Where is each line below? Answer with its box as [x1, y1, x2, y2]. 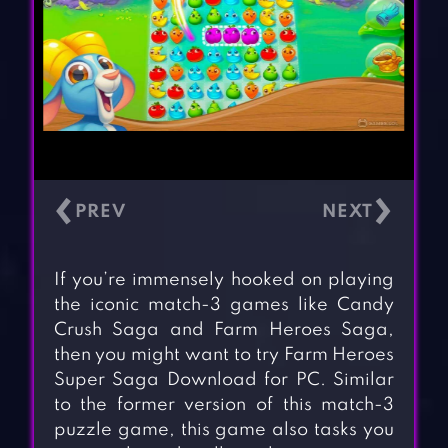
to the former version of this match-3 [53, 396, 395, 415]
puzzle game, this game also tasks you [53, 421, 395, 440]
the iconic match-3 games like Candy [53, 296, 395, 315]
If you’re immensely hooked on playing [53, 271, 395, 290]
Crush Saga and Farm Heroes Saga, [53, 321, 395, 340]
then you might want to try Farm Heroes [53, 346, 395, 365]
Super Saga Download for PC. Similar [53, 371, 395, 390]
